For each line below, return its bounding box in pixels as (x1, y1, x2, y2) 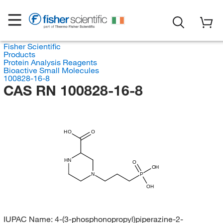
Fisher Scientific (3, 41, 61, 51)
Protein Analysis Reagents (3, 57, 97, 67)
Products (3, 49, 35, 59)
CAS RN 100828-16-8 (3, 82, 143, 99)
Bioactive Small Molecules (3, 65, 99, 75)
